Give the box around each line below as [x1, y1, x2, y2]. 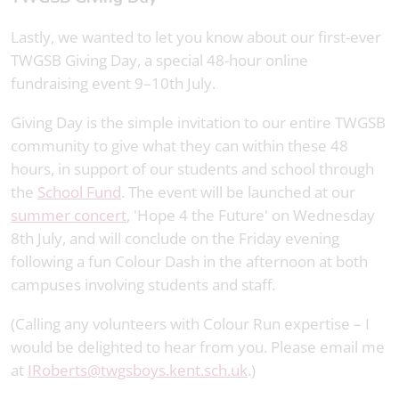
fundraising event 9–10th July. [11, 73, 216, 94]
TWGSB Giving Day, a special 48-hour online [11, 50, 308, 71]
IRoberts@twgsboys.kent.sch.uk [28, 360, 248, 381]
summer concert [11, 205, 126, 226]
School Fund [37, 182, 121, 203]
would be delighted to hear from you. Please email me [11, 337, 385, 358]
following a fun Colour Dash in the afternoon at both [11, 251, 368, 273]
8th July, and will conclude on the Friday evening [11, 228, 339, 249]
